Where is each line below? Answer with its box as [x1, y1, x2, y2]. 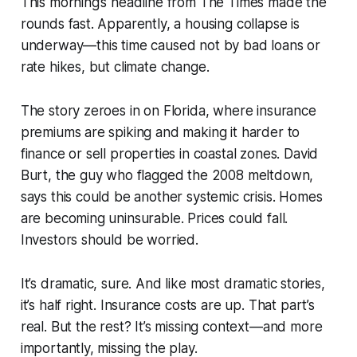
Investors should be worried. [20, 231, 198, 248]
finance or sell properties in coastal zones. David [20, 145, 319, 162]
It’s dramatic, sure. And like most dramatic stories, [20, 275, 325, 292]
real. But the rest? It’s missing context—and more [20, 318, 323, 335]
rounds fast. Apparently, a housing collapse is [20, 15, 300, 32]
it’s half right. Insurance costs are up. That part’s [20, 296, 315, 313]
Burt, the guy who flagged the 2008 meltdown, [20, 167, 314, 183]
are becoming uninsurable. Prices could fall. [20, 210, 288, 226]
